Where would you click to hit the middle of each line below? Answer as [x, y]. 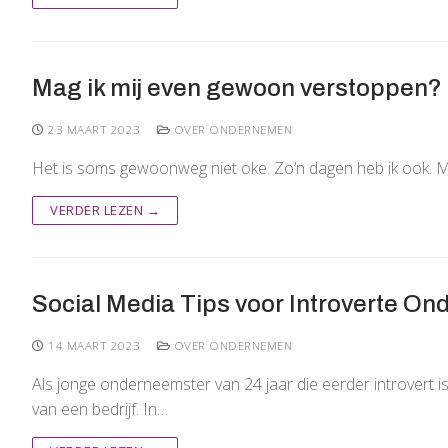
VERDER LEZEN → [105, 209]
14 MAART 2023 [94, 345]
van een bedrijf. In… [100, 408]
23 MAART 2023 [94, 129]
